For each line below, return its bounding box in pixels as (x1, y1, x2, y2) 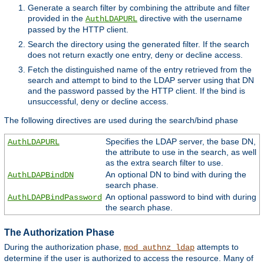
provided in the (28, 13, 85, 23)
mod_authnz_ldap (124, 243, 194, 253)
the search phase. (105, 202, 173, 212)
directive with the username (137, 13, 242, 23)
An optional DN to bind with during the (105, 169, 246, 179)
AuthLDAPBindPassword (7, 192, 102, 202)
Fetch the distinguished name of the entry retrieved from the (28, 64, 252, 74)
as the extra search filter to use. (105, 157, 223, 167)
